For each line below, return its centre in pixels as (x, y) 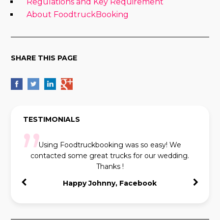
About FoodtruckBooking (78, 14)
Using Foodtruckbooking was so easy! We (110, 145)
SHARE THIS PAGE (44, 58)
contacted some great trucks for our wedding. (110, 155)
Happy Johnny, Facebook (110, 183)
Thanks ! (110, 166)
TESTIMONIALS (52, 119)
